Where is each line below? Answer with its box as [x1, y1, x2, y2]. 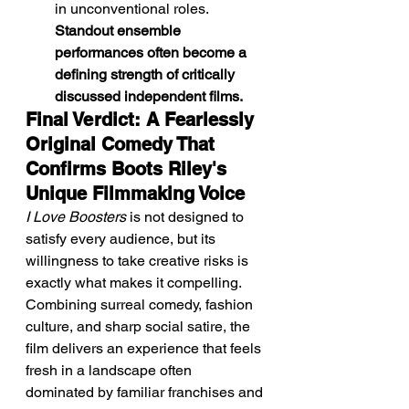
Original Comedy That [26, 133, 220, 155]
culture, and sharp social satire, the [26, 318, 254, 335]
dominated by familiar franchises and [26, 383, 267, 401]
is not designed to [126, 208, 247, 225]
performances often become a [55, 44, 250, 61]
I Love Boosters [26, 208, 126, 225]
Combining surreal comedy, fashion [26, 296, 257, 313]
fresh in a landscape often [26, 362, 195, 379]
